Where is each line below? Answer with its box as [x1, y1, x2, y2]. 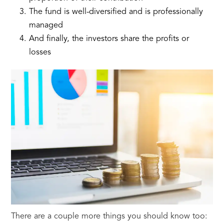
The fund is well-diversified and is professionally [28, 8, 203, 16]
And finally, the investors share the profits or [28, 35, 189, 43]
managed [28, 21, 63, 30]
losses [28, 48, 51, 57]
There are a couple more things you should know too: [10, 212, 207, 220]
